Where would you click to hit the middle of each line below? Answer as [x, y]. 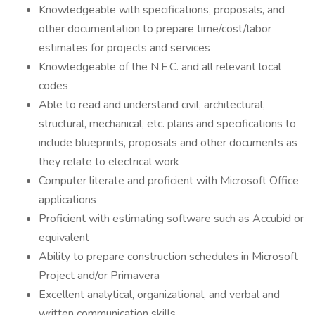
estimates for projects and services [124, 48]
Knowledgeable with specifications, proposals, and [162, 10]
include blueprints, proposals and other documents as [168, 143]
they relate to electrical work [109, 162]
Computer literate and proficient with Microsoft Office [169, 181]
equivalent [64, 238]
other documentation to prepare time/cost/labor [155, 29]
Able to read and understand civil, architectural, [152, 105]
